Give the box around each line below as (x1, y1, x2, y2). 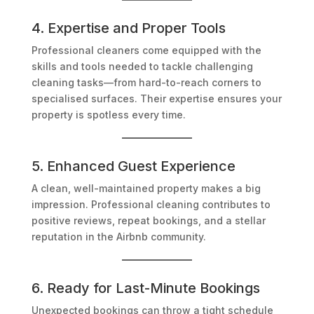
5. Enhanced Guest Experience (31, 158, 235, 175)
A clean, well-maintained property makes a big (31, 182, 261, 195)
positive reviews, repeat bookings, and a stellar (31, 214, 266, 227)
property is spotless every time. (31, 109, 186, 121)
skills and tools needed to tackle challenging (31, 60, 253, 73)
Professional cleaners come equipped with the (31, 44, 261, 57)
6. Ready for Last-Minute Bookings (31, 280, 260, 297)
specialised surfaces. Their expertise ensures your (31, 93, 282, 105)
